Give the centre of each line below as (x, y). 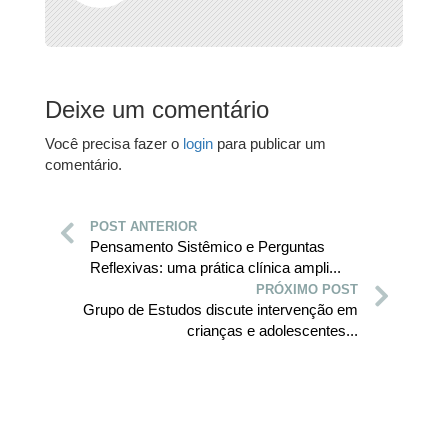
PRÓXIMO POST (307, 289)
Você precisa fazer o (114, 143)
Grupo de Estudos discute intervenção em (220, 309)
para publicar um (269, 143)
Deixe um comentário (157, 109)
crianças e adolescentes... (272, 330)
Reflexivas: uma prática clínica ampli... (215, 267)
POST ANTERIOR (143, 226)
